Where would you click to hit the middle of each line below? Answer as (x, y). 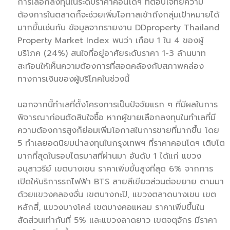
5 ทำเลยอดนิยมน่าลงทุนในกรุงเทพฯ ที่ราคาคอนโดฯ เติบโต (121, 143)
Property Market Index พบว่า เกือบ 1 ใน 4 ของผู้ (110, 40)
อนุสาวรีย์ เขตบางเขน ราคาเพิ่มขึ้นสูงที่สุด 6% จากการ (115, 169)
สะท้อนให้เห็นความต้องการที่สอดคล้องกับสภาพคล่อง (111, 66)
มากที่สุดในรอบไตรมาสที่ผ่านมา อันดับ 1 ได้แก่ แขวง (109, 156)
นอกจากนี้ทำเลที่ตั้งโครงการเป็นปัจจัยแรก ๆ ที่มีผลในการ (118, 104)
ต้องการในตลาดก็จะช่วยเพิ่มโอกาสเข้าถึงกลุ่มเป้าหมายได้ (118, 15)
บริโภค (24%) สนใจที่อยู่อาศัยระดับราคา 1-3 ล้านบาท (112, 53)
